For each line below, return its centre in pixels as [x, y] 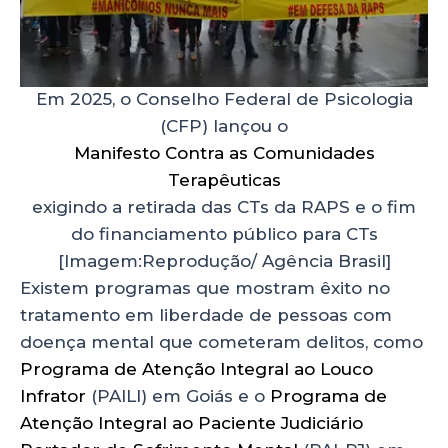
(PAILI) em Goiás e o [178, 396]
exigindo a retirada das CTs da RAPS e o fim [224, 207]
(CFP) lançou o [224, 126]
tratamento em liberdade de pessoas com [206, 315]
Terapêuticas [224, 180]
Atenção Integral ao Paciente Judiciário [191, 423]
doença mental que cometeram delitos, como [221, 342]
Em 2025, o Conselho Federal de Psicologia [224, 99]
